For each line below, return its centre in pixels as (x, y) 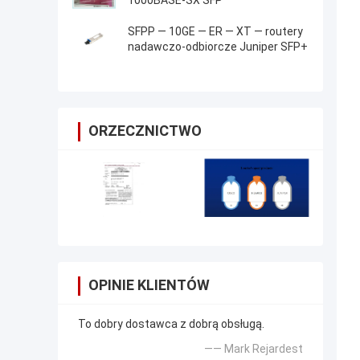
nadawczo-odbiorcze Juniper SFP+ (218, 47)
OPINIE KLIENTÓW (149, 285)
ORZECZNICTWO (145, 131)
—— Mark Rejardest (254, 349)
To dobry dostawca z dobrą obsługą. (171, 324)
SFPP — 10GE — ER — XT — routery (215, 32)
